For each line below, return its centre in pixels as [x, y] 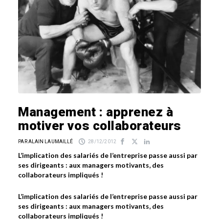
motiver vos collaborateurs [100, 125]
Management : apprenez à [96, 112]
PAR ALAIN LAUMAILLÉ [46, 141]
